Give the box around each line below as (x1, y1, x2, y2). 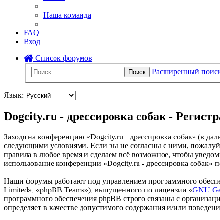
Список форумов (33, 54, 92, 62)
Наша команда (43, 11, 91, 19)
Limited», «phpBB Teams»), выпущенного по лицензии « (4, 186, 192, 194)
